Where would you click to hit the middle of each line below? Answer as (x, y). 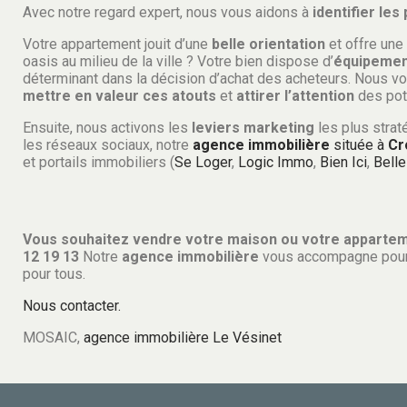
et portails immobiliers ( (99, 162)
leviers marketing (251, 127)
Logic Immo (276, 162)
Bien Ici (343, 162)
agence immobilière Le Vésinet (183, 337)
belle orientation (267, 44)
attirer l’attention (295, 95)
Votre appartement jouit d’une (115, 44)
